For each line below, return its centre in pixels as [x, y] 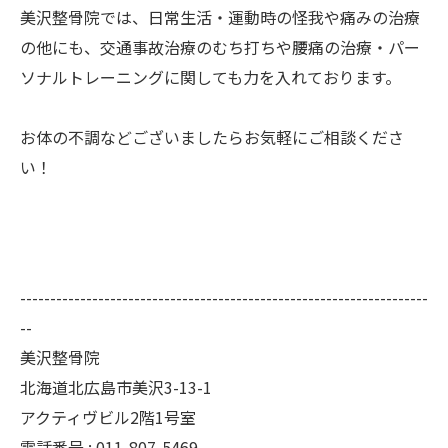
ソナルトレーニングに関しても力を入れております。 [210, 77]
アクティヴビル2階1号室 [108, 417]
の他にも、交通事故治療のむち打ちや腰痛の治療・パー [220, 47]
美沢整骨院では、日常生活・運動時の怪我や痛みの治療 [220, 17]
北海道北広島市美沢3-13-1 [116, 387]
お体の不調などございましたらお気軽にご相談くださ [212, 137]
